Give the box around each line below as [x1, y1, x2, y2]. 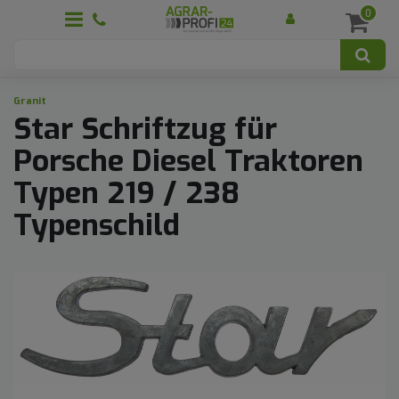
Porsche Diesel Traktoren [13, 141, 363, 181]
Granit [13, 94, 46, 108]
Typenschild [13, 205, 180, 245]
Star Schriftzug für [13, 109, 277, 149]
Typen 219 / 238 [13, 173, 240, 213]
